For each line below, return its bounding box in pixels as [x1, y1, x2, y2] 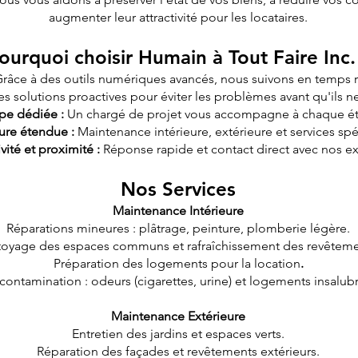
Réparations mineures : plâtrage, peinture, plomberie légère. [6, 221, 350, 236]
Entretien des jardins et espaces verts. [72, 326, 284, 341]
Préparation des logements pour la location [53, 256, 300, 271]
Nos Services [121, 177, 236, 201]
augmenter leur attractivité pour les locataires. [49, 10, 308, 25]
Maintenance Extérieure [111, 308, 245, 324]
